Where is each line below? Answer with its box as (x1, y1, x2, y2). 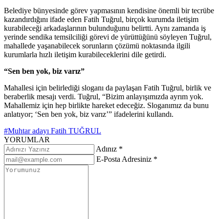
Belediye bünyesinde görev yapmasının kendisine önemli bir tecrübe (4, 6, 214, 15)
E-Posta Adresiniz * (96, 154, 157, 163)
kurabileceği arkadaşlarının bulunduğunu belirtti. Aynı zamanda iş (4, 23, 206, 32)
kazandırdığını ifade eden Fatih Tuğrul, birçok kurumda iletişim (4, 15, 198, 23)
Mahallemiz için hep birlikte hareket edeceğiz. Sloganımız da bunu (4, 101, 209, 109)
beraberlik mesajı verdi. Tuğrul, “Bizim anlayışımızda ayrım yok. (4, 92, 203, 101)
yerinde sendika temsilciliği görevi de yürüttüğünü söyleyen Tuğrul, (4, 32, 212, 41)
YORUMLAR (4, 135, 50, 144)
